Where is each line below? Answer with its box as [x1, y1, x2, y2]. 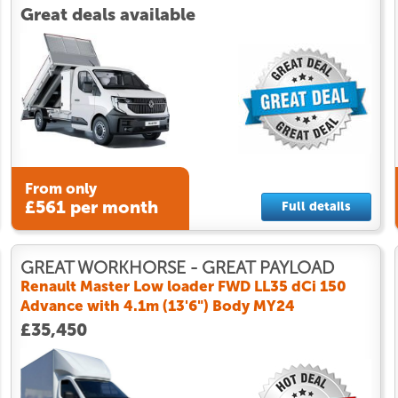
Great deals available [20, 4, 195, 25]
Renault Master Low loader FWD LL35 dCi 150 [20, 276, 346, 295]
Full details [281, 198, 351, 214]
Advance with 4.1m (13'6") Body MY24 [20, 296, 295, 314]
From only [24, 179, 97, 198]
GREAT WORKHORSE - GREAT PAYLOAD [20, 257, 334, 278]
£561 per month [24, 197, 158, 219]
